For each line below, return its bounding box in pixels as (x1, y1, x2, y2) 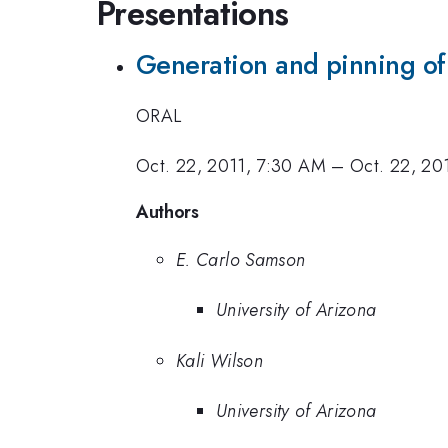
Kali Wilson (176, 347, 263, 374)
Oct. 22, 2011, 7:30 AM (136, 153, 326, 180)
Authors (136, 198, 199, 225)
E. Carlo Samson (176, 246, 306, 273)
